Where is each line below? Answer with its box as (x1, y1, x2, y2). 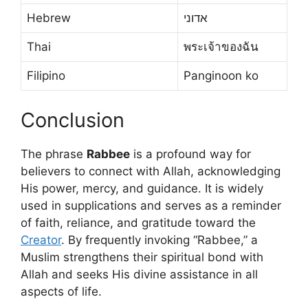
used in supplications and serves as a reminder (21, 198, 281, 212)
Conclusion (21, 107, 124, 132)
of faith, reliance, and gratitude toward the (21, 215, 256, 230)
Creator (21, 232, 61, 247)
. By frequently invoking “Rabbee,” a (61, 232, 258, 247)
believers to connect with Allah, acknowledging (21, 164, 280, 178)
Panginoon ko (184, 69, 258, 83)
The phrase (21, 146, 87, 161)
